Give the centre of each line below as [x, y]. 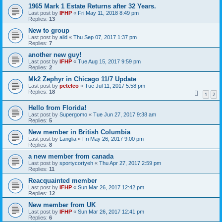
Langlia [68, 139]
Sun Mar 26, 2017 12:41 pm [111, 211]
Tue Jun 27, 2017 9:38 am [125, 114]
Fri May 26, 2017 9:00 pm [113, 139]
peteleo [69, 86]
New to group [49, 31]
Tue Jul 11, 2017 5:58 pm [115, 86]
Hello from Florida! [57, 108]
